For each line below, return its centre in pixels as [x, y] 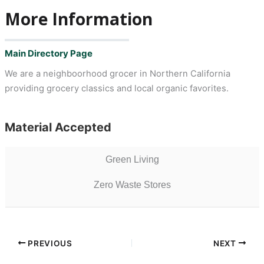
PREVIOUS [49, 243]
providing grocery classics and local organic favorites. [116, 89]
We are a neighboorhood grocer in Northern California [117, 74]
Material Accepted [58, 128]
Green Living [132, 160]
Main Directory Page [48, 54]
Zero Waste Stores [132, 185]
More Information [78, 19]
